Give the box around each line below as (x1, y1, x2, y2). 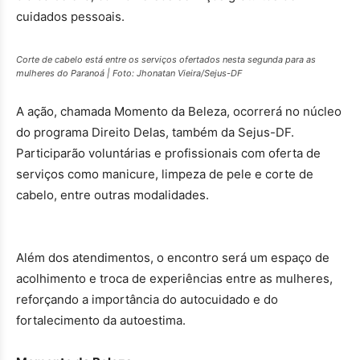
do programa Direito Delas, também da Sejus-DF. (16, 125, 294, 141)
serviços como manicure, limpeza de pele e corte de (16, 166, 313, 182)
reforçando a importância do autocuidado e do (16, 292, 278, 308)
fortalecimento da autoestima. (16, 313, 186, 329)
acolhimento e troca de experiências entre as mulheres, (16, 271, 333, 287)
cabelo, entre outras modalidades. (16, 187, 209, 203)
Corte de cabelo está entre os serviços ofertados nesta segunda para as (16, 54, 316, 66)
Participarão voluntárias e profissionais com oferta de (16, 145, 321, 162)
